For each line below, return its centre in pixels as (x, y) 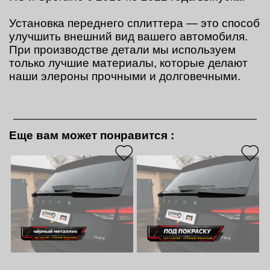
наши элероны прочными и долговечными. (125, 76)
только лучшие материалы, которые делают (128, 63)
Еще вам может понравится (90, 135)
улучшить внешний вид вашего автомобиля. (128, 36)
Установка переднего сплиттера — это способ (134, 23)
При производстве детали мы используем (122, 49)
